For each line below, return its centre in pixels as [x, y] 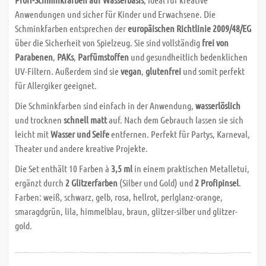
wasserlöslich [218, 105]
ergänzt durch [40, 183]
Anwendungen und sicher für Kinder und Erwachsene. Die [115, 14]
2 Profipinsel [217, 183]
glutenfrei [163, 71]
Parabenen [34, 57]
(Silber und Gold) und [156, 183]
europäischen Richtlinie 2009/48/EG [189, 28]
